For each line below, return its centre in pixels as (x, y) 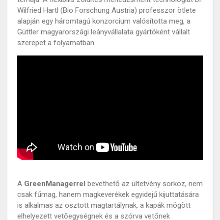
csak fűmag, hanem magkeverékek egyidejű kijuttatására (108, 194)
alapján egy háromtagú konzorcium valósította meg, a (104, 21)
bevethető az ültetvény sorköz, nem (145, 183)
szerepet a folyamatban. (56, 43)
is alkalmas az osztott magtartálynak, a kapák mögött (104, 205)
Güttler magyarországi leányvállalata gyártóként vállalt (104, 32)
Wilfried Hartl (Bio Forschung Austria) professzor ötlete (107, 10)
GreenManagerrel (56, 183)
